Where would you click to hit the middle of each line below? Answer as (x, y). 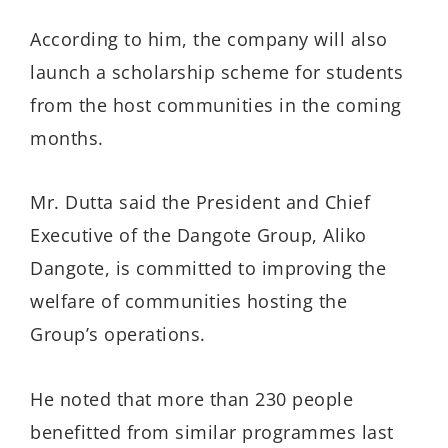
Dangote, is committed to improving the (208, 268)
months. (67, 137)
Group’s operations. (118, 334)
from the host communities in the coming (216, 104)
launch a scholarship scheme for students (216, 71)
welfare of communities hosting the (188, 301)
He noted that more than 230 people (191, 398)
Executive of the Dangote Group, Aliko (198, 235)
